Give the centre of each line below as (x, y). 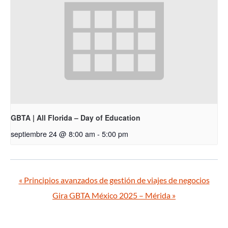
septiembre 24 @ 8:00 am (53, 133)
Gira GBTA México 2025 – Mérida (112, 195)
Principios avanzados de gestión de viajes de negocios (116, 180)
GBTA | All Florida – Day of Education (76, 117)
